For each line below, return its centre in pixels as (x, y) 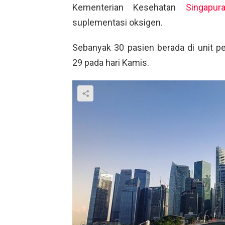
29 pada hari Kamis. (111, 62)
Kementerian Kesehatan (129, 7)
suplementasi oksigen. (118, 22)
